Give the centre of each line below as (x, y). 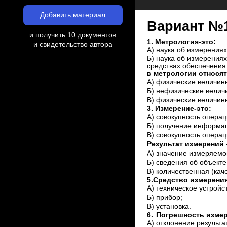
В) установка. (169, 207)
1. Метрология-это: (181, 42)
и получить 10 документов (73, 35)
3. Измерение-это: (179, 109)
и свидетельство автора (73, 44)
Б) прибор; (164, 198)
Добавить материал (73, 15)
